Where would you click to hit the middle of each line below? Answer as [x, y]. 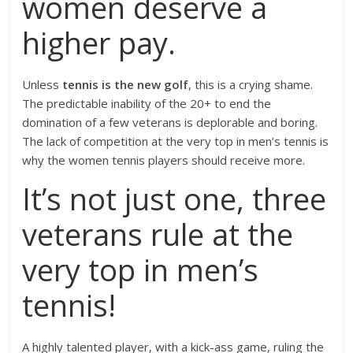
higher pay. [99, 43]
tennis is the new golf [126, 84]
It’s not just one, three [175, 199]
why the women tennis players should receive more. [164, 160]
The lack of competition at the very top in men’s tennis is [176, 141]
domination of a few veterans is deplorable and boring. [170, 122]
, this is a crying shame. [251, 84]
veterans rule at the [158, 234]
